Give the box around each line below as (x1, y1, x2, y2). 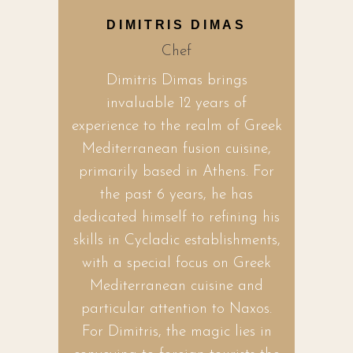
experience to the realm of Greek (71, 118, 282, 134)
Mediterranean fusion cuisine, (82, 141, 271, 157)
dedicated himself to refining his (73, 210, 280, 225)
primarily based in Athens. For (79, 164, 274, 180)
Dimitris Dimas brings (106, 72, 247, 88)
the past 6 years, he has (100, 187, 253, 203)
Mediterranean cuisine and (90, 278, 263, 294)
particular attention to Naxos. (81, 301, 272, 317)
